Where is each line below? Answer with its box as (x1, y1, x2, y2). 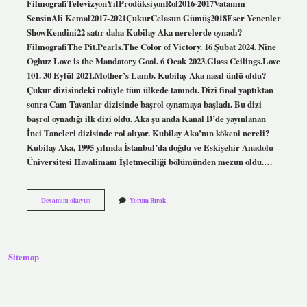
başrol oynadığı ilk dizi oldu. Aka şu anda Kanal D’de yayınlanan (26, 112, 266, 125)
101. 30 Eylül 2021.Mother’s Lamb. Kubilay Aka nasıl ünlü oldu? (26, 69, 266, 82)
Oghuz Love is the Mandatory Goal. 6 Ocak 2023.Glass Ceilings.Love (26, 54, 280, 67)
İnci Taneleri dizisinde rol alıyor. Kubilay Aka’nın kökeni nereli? (26, 126, 269, 139)
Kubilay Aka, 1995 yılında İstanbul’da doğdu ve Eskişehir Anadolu (26, 140, 273, 153)
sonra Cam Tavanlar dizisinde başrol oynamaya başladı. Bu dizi (26, 97, 262, 110)
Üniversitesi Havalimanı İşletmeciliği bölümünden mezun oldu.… (26, 155, 273, 168)
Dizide (89, 223, 108, 233)
